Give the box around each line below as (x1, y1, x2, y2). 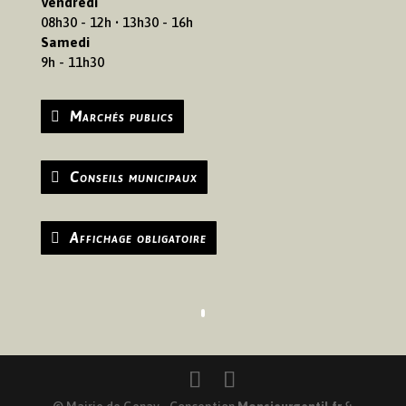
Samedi (40, 34, 90, 50)
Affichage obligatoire (69, 228, 207, 246)
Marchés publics (69, 107, 174, 124)
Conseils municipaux (69, 168, 198, 185)
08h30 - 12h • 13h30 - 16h (40, 14, 193, 30)
